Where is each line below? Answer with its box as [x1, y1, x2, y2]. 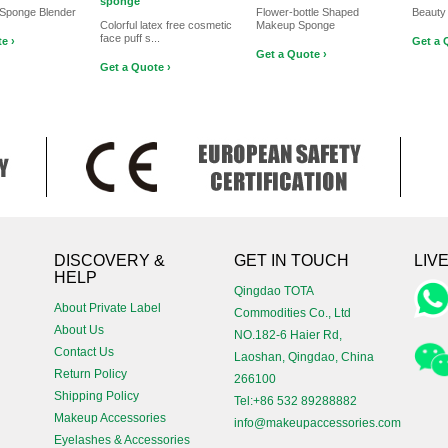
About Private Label [54, 301, 161, 315]
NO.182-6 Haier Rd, [234, 328, 342, 342]
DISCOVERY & [54, 252, 165, 269]
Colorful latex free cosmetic [100, 19, 232, 31]
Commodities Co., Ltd [234, 306, 351, 320]
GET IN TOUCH [234, 252, 349, 269]
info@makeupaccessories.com [234, 416, 401, 430]
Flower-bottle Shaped [256, 6, 359, 18]
